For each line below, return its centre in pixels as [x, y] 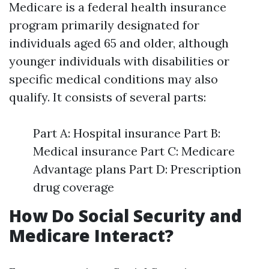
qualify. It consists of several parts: [107, 97]
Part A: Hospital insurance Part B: [127, 133]
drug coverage [74, 187]
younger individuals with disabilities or [119, 61]
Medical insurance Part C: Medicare [134, 151]
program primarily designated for [104, 25]
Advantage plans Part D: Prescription [137, 169]
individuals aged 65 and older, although [119, 43]
